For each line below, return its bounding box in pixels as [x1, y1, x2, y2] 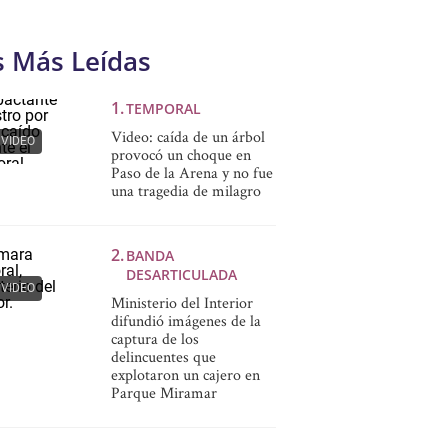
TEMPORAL [125, 99, 201, 119]
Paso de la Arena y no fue [110, 162, 273, 184]
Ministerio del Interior [110, 292, 253, 314]
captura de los [110, 328, 199, 350]
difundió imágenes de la [110, 310, 261, 332]
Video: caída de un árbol [110, 126, 265, 148]
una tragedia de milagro [110, 180, 261, 202]
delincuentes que [110, 346, 216, 368]
